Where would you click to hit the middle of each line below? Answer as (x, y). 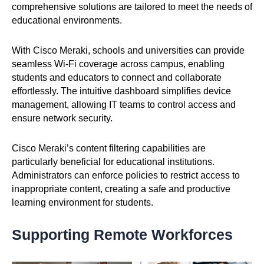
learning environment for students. (82, 202)
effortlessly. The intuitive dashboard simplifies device (121, 91)
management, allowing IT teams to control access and (124, 104)
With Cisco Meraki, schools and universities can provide (128, 50)
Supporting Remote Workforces (122, 234)
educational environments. (67, 20)
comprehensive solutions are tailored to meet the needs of (132, 6)
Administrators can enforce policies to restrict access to (126, 175)
